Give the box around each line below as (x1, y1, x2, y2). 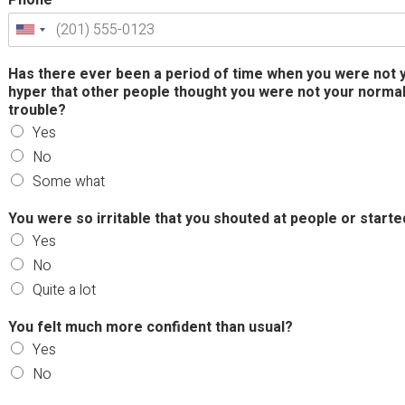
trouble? (7, 99, 66, 121)
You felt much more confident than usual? (7, 316, 293, 338)
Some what (32, 170, 105, 193)
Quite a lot (32, 278, 96, 301)
